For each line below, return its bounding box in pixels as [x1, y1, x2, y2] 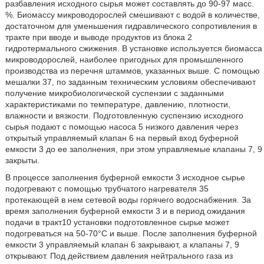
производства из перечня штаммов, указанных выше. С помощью [5, 66, 260, 75]
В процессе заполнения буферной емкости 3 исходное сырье [5, 173, 245, 182]
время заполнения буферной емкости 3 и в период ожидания [5, 206, 245, 216]
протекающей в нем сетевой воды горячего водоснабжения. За [5, 195, 251, 204]
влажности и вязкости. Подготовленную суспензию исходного [5, 111, 243, 120]
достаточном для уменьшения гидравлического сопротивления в [5, 21, 257, 31]
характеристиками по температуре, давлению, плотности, [5, 100, 230, 109]
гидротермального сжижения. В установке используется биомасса [5, 44, 262, 53]
